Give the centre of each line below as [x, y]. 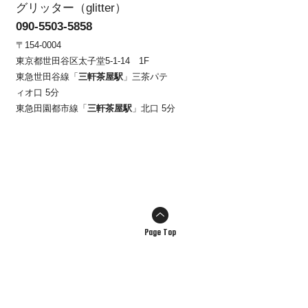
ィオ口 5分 [37, 92]
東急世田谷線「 [47, 77]
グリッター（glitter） [71, 8]
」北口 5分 [154, 108]
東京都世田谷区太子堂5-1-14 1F [82, 61]
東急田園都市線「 [52, 108]
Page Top [160, 232]
